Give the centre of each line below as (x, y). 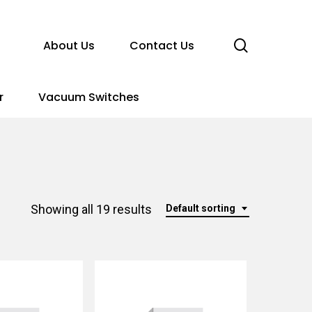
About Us (69, 45)
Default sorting (201, 208)
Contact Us (162, 45)
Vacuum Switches (88, 97)
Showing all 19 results (91, 209)
